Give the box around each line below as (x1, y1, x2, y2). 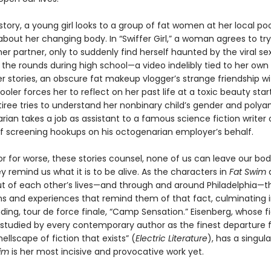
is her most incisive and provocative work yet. (8, 246, 204, 258)
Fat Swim (229, 166, 266, 178)
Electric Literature (135, 232, 207, 244)
